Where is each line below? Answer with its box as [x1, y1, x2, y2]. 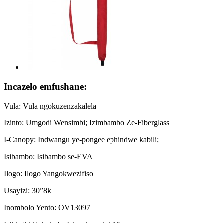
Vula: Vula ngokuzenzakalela [4, 101, 96, 110]
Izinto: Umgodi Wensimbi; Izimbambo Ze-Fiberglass [4, 118, 169, 127]
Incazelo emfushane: [4, 81, 87, 92]
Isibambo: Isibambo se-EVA [4, 152, 93, 161]
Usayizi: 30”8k [4, 186, 51, 195]
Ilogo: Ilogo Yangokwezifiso [4, 169, 93, 178]
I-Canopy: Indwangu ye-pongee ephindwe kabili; [4, 135, 159, 144]
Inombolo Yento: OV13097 [4, 203, 90, 212]
